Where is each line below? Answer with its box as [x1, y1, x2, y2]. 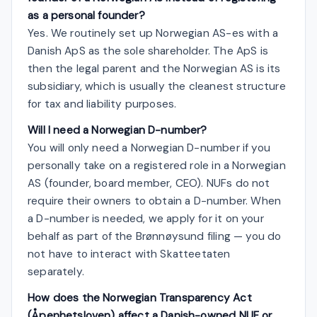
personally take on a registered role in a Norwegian [28, 158, 286, 173]
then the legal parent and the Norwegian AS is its [28, 61, 281, 76]
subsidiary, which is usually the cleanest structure [28, 79, 286, 93]
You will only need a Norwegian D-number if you [28, 140, 270, 155]
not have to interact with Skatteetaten [28, 246, 231, 261]
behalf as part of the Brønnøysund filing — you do [28, 229, 282, 243]
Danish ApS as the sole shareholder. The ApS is [28, 43, 268, 58]
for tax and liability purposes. [28, 96, 177, 111]
